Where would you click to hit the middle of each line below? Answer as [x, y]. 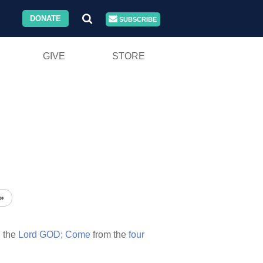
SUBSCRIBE [137, 19]
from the [109, 235]
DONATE [46, 18]
